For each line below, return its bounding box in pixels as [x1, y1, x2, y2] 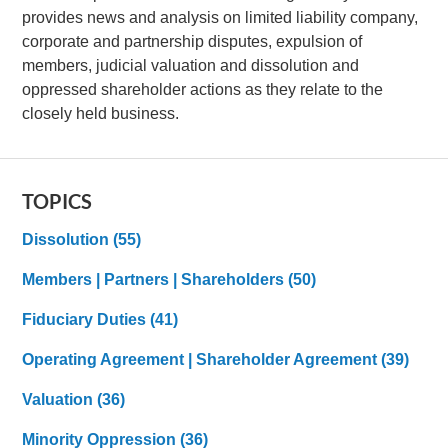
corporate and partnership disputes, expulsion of [22, 32, 363, 50]
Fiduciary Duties [22, 310, 151, 328]
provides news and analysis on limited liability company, [22, 8, 419, 26]
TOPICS [22, 188, 93, 213]
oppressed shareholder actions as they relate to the [22, 80, 384, 98]
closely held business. [22, 104, 180, 122]
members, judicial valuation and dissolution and [22, 56, 360, 74]
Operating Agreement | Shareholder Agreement [22, 350, 382, 368]
